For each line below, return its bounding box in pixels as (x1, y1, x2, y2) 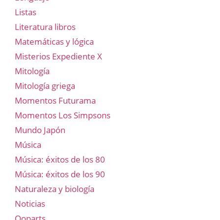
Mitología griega (15, 80, 75, 92)
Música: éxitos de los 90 (15, 168, 105, 180)
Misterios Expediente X (15, 51, 102, 62)
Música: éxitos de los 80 (15, 154, 105, 165)
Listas (15, 6, 36, 18)
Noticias (15, 198, 45, 210)
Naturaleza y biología (15, 183, 94, 195)
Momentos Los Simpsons (15, 110, 110, 121)
